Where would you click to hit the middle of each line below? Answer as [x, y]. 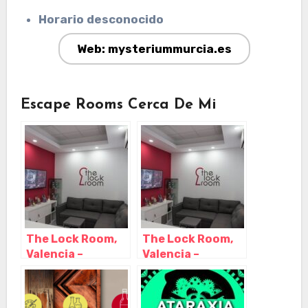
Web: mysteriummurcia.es [154, 48]
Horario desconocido [101, 19]
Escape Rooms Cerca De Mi [118, 104]
